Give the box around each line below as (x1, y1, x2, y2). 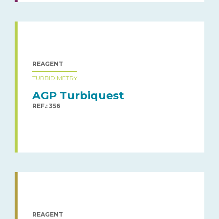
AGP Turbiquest (32, 88, 124, 102)
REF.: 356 (32, 102, 60, 109)
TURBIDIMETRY (32, 74, 77, 82)
